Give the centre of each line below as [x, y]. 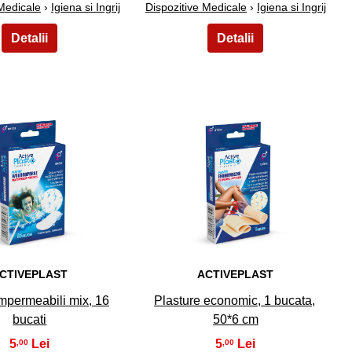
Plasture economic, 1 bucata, [234, 301]
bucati [30, 320]
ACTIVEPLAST [236, 275]
